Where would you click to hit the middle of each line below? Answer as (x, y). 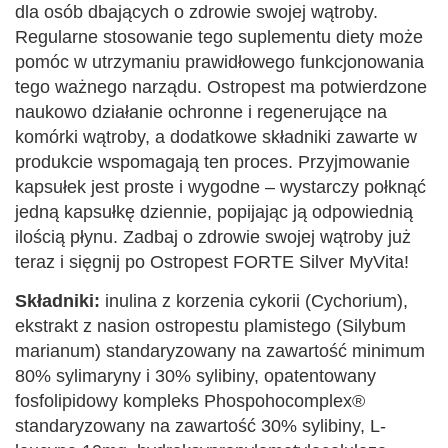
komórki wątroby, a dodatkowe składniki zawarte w (216, 137)
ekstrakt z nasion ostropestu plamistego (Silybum (210, 326)
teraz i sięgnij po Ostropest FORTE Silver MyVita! (212, 262)
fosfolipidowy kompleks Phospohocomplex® (190, 401)
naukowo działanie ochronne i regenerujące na (201, 112)
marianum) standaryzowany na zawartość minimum (220, 351)
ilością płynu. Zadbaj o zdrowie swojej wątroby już (213, 237)
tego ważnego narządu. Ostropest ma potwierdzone (221, 87)
